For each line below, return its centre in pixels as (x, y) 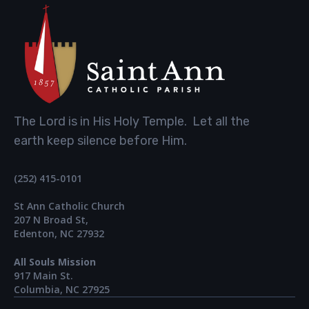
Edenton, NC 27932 (59, 233)
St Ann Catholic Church (69, 206)
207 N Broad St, (51, 219)
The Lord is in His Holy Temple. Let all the (132, 121)
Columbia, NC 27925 (62, 289)
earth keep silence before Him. (100, 140)
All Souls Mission (55, 261)
